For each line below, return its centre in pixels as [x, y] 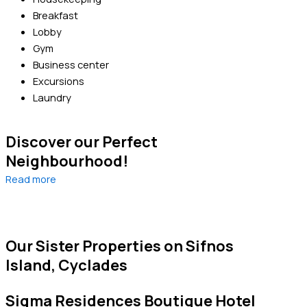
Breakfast [56, 15]
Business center [71, 65]
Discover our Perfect [82, 142]
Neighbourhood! [67, 161]
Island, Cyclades [66, 265]
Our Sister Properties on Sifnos [120, 246]
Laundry [52, 98]
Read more [31, 179]
